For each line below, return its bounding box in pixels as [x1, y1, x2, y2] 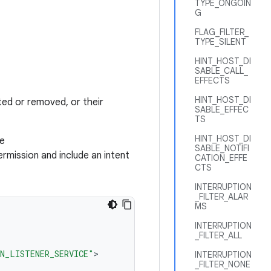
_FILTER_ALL [195, 230, 242, 241]
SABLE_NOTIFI [195, 143, 249, 154]
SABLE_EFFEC [195, 104, 249, 115]
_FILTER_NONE [195, 259, 250, 270]
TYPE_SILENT [195, 36, 246, 47]
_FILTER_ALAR [195, 191, 248, 202]
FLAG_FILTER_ [195, 27, 249, 38]
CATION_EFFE [195, 152, 247, 163]
